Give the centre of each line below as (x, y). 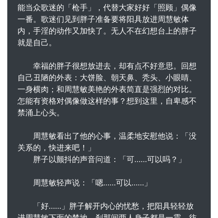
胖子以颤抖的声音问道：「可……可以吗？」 (102, 159)
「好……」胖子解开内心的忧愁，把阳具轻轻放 (106, 206)
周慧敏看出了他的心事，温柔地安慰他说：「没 (107, 136)
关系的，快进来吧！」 (56, 147)
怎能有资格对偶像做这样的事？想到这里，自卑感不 (107, 100)
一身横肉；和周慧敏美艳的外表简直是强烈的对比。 (107, 89)
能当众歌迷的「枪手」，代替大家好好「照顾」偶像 (107, 7)
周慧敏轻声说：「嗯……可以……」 (85, 182)
